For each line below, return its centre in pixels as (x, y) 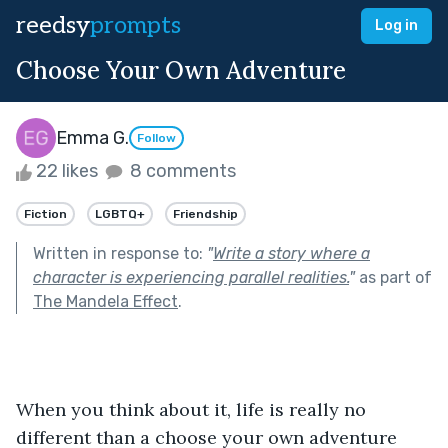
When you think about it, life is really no (193, 409)
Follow (156, 138)
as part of (393, 277)
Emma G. (92, 137)
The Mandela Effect (105, 301)
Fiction (45, 213)
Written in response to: (120, 253)
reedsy (53, 25)
